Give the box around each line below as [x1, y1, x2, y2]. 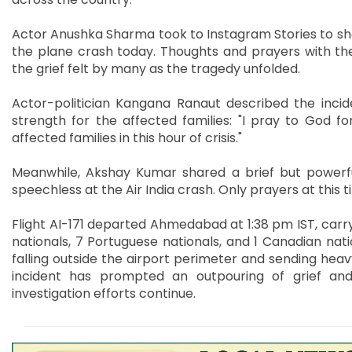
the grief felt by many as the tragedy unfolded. [12, 59, 300, 78]
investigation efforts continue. [12, 284, 196, 302]
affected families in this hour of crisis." [12, 128, 242, 147]
